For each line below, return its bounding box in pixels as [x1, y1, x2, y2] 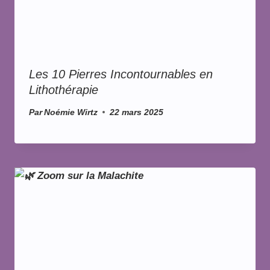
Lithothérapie [29, 83, 98, 97]
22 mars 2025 [110, 107, 164, 117]
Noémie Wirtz [44, 107, 98, 117]
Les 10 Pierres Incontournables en [29, 67, 213, 81]
